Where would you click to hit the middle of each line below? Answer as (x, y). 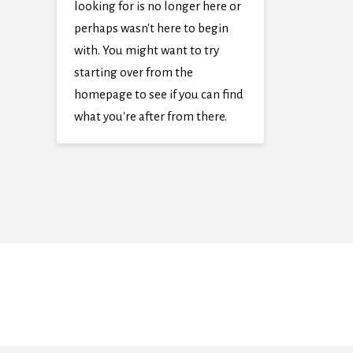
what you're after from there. (150, 116)
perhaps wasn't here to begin (151, 28)
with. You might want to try (146, 50)
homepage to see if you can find (158, 94)
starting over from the (133, 72)
